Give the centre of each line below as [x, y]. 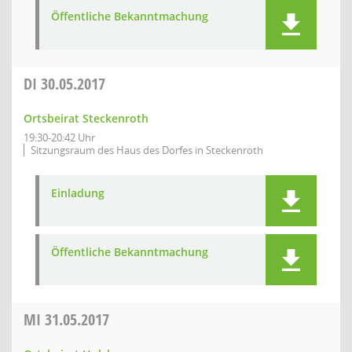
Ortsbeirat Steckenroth [86, 118]
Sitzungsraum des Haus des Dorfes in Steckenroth [147, 150]
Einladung [78, 193]
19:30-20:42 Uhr [59, 137]
